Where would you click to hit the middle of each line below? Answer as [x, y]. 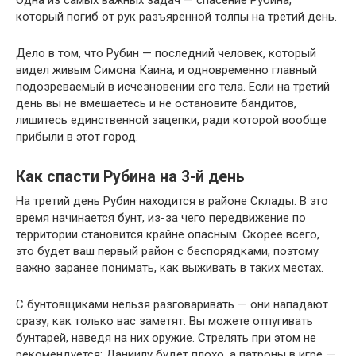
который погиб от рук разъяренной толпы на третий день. [176, 16]
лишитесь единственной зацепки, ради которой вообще [171, 120]
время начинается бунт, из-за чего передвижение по [161, 217]
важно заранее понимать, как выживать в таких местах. [170, 267]
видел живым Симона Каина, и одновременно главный [166, 70]
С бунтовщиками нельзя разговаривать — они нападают [172, 304]
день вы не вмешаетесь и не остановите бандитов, [156, 103]
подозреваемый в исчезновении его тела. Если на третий [173, 86]
